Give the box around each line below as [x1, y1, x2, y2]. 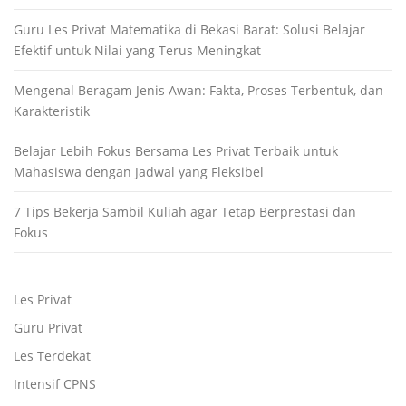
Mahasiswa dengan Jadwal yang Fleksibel [14, 162, 264, 180]
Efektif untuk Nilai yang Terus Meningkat [14, 41, 261, 59]
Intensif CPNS [14, 374, 96, 392]
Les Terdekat [14, 346, 91, 364]
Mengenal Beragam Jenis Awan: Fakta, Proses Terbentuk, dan [14, 81, 383, 99]
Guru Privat [14, 318, 82, 336]
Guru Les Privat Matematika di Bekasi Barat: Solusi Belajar [14, 20, 365, 38]
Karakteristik [14, 101, 90, 120]
